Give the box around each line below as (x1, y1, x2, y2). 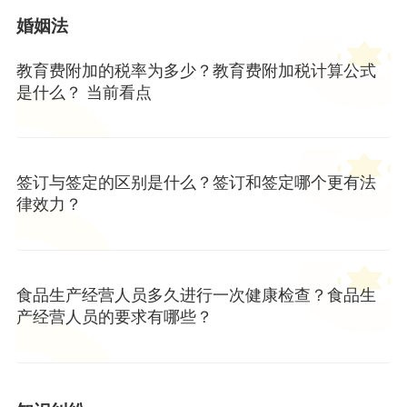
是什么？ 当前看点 (15, 83, 152, 102)
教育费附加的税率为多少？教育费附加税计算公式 (15, 61, 376, 80)
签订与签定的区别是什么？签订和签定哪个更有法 (15, 174, 376, 193)
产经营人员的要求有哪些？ (15, 308, 213, 327)
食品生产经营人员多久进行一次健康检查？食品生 (15, 286, 376, 305)
